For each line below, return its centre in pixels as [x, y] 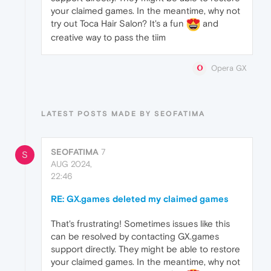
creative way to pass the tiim [108, 37]
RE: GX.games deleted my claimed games [140, 199]
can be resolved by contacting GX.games [135, 237]
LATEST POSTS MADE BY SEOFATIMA [123, 114]
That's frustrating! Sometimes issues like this [140, 224]
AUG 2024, [71, 164]
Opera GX [229, 68]
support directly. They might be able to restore [145, 249]
